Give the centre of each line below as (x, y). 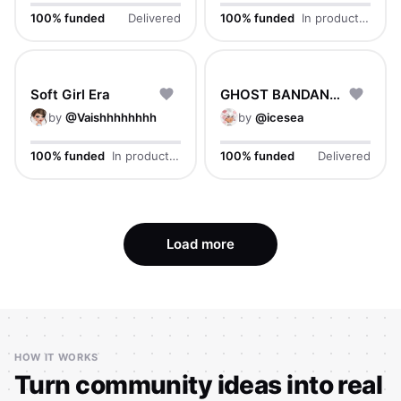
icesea (285, 117)
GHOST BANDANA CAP (335, 94)
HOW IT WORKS (56, 357)
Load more (200, 244)
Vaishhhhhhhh (117, 117)
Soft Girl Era (70, 94)
